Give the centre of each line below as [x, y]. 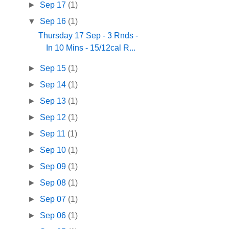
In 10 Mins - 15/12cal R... [91, 48]
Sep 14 [54, 85]
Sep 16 [54, 21]
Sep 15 [54, 68]
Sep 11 [54, 134]
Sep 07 [54, 199]
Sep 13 [54, 101]
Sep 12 [54, 118]
